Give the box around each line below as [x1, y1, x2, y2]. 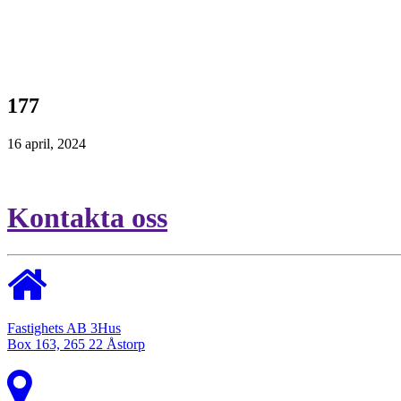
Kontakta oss [7, 201, 167, 235]
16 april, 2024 [7, 135, 86, 151]
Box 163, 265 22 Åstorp [7, 336, 145, 352]
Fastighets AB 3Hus [7, 320, 121, 336]
